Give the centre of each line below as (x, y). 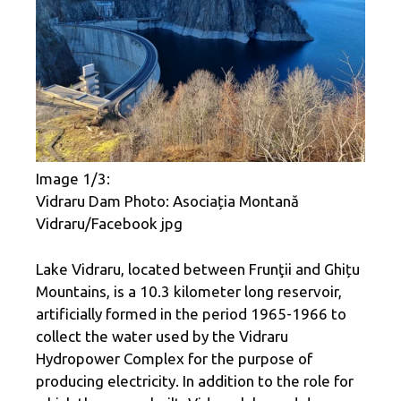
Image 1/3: (73, 179)
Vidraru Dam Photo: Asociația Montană (167, 201)
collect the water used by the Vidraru (162, 336)
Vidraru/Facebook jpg (109, 224)
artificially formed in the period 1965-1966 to (191, 313)
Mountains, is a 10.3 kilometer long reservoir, (189, 291)
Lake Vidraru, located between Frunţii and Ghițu (198, 269)
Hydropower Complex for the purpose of (174, 358)
